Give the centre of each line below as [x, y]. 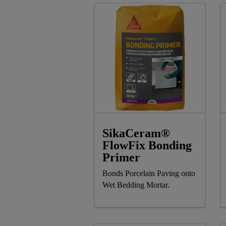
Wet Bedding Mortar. [136, 185]
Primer [121, 157]
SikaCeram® [136, 133]
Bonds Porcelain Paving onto [149, 173]
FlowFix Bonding [147, 145]
